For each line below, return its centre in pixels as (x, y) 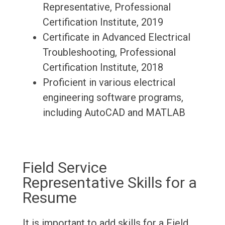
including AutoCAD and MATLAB (114, 113)
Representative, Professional (106, 7)
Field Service (65, 168)
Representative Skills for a (109, 183)
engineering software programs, (113, 98)
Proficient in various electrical (109, 83)
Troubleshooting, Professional (109, 52)
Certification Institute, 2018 (103, 68)
